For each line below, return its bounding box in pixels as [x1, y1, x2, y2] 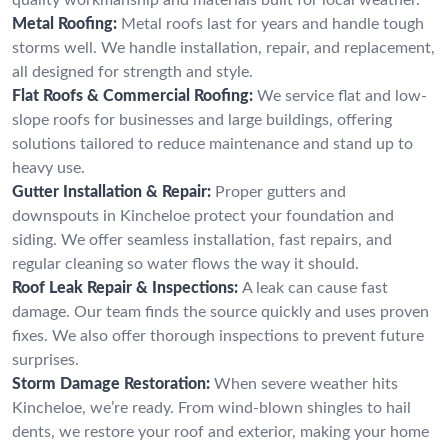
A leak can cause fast [242, 279, 388, 296]
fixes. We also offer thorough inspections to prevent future [12, 327, 424, 344]
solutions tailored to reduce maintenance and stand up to [12, 135, 413, 152]
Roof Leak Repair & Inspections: [12, 279, 238, 296]
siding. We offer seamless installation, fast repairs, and [12, 231, 392, 248]
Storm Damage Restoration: [12, 375, 210, 392]
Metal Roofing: [12, 15, 117, 32]
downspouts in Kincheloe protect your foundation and [12, 207, 394, 224]
